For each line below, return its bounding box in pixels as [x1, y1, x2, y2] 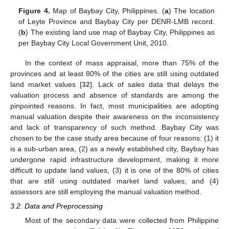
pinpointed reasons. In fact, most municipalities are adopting [10, 101, 219, 110]
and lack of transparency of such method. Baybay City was [10, 123, 219, 131]
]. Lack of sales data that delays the [90, 80, 219, 88]
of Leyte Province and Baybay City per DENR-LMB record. [18, 17, 215, 26]
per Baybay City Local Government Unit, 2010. [18, 39, 169, 48]
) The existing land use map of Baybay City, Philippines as [26, 28, 215, 37]
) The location [168, 7, 215, 15]
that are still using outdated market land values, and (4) [10, 176, 219, 185]
